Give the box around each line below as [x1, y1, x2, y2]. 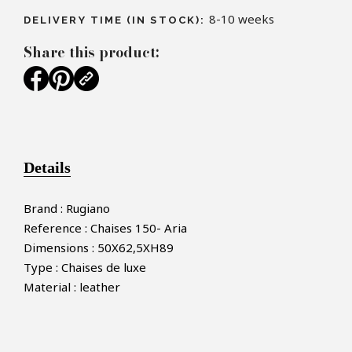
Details [24, 159, 71, 177]
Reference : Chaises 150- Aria [24, 220, 187, 236]
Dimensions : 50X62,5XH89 [24, 240, 174, 256]
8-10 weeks [209, 11, 275, 27]
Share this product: [24, 42, 159, 64]
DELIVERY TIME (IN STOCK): [24, 14, 210, 27]
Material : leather [24, 279, 120, 295]
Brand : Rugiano [24, 200, 110, 217]
